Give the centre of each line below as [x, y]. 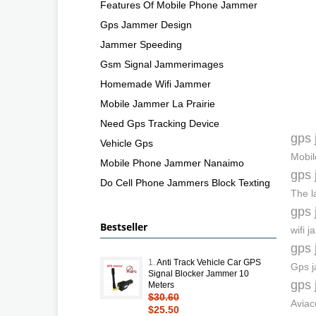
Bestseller [124, 226]
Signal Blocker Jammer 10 [199, 273]
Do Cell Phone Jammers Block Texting [185, 182]
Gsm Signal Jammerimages [162, 64]
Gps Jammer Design [146, 24]
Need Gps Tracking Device [160, 123]
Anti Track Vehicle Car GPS [209, 262]
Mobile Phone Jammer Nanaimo [172, 163]
